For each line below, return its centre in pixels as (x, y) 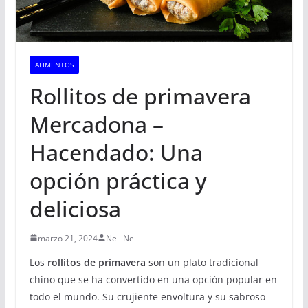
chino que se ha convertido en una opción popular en (153, 279)
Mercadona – (96, 124)
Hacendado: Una (116, 152)
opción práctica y (118, 180)
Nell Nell (122, 238)
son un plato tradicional (202, 262)
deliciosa (75, 208)
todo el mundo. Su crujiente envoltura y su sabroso (147, 296)
